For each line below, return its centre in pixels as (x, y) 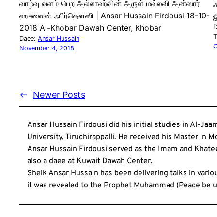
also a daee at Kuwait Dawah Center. (90, 161)
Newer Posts (59, 94)
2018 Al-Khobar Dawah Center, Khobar (90, 27)
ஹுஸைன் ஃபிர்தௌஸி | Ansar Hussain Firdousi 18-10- (115, 15)
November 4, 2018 (47, 48)
